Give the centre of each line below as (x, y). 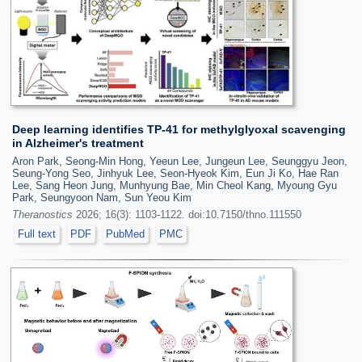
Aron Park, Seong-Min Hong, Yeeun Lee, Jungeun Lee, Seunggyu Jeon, (180, 161)
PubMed (125, 234)
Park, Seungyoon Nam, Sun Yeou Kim (102, 197)
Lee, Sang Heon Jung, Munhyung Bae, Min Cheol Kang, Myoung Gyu (175, 185)
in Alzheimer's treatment (78, 143)
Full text (37, 234)
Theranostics (42, 214)
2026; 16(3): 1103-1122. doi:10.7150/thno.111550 (187, 214)
